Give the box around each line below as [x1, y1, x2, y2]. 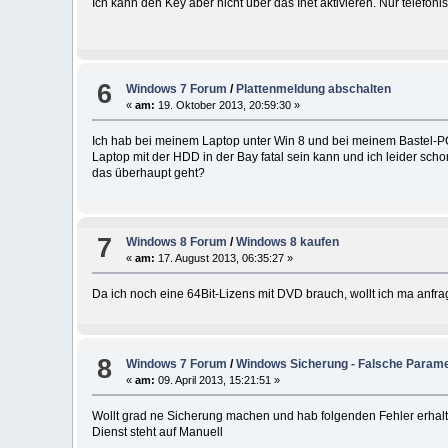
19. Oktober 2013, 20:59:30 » [155, 98, 301, 111]
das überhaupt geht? [91, 165, 205, 180]
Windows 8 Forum [126, 235, 228, 250]
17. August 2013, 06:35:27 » [155, 252, 294, 265]
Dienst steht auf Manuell [91, 424, 223, 439]
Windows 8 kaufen [236, 235, 340, 250]
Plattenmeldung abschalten [236, 81, 392, 96]
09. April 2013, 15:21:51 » [155, 373, 281, 386]
